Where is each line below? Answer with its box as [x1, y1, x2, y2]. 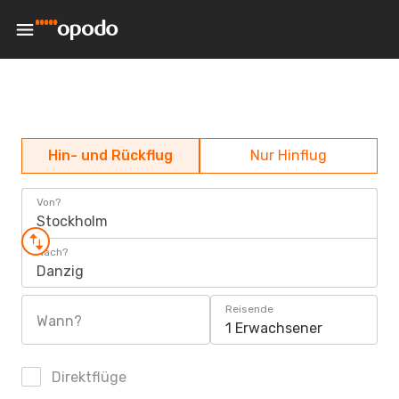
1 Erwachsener [225, 320, 322, 337]
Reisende [225, 303, 273, 315]
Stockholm [37, 213, 108, 230]
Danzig [37, 263, 84, 280]
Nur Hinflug [250, 147, 327, 164]
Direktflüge [48, 369, 126, 386]
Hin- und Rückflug [48, 147, 173, 164]
